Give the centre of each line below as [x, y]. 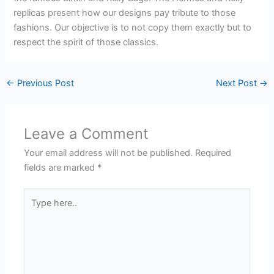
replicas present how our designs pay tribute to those [125, 13]
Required [213, 153]
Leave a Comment [87, 134]
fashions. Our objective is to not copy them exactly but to [133, 27]
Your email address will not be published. [109, 153]
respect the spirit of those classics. [86, 42]
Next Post [238, 83]
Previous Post [44, 83]
